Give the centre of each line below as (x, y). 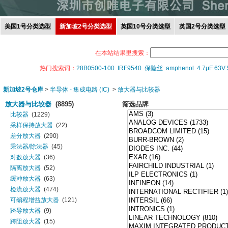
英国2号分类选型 (202, 26)
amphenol (180, 68)
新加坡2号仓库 (23, 90)
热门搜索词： (58, 68)
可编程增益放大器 (35, 200)
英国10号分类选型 (146, 26)
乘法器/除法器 (29, 147)
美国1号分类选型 (28, 26)
